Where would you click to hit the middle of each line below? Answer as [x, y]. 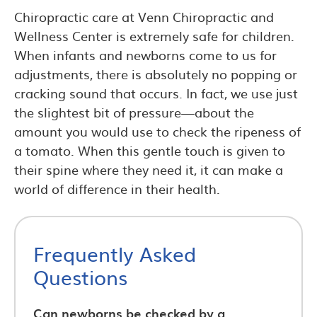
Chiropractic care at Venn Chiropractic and [144, 16]
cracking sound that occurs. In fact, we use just [156, 93]
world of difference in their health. [117, 188]
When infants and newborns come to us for [145, 54]
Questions [80, 276]
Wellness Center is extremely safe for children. [154, 35]
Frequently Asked [115, 253]
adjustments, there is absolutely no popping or [156, 74]
